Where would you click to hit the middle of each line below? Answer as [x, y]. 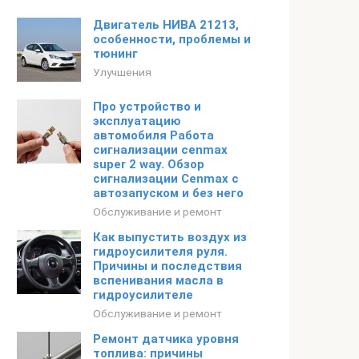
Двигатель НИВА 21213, [166, 25]
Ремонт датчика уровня [166, 339]
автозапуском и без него [168, 193]
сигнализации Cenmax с [166, 179]
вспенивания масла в [158, 280]
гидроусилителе [143, 295]
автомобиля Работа [153, 135]
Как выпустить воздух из [170, 237]
